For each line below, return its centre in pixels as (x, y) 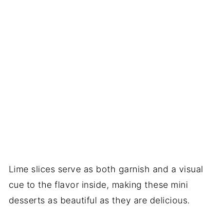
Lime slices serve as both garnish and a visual (106, 169)
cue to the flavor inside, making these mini (98, 184)
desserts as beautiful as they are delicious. (99, 200)
